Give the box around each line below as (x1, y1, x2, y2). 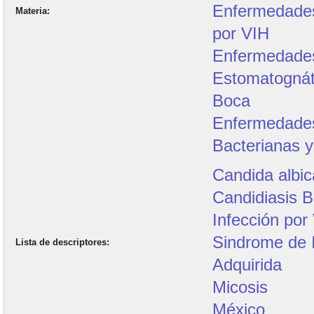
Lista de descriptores (15, 237, 107, 247)
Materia (15, 6, 47, 16)
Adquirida (212, 255, 282, 274)
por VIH (212, 24, 270, 43)
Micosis (212, 278, 268, 296)
